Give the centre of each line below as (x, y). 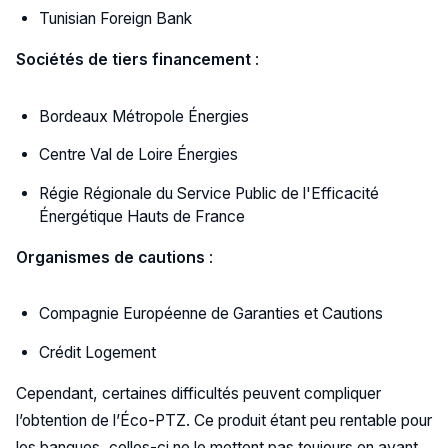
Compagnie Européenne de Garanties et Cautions (211, 314)
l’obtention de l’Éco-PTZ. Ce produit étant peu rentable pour (223, 420)
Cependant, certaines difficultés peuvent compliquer (198, 393)
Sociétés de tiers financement (133, 60)
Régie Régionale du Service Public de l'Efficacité (209, 194)
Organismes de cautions (110, 257)
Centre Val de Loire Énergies (139, 155)
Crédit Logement (98, 352)
